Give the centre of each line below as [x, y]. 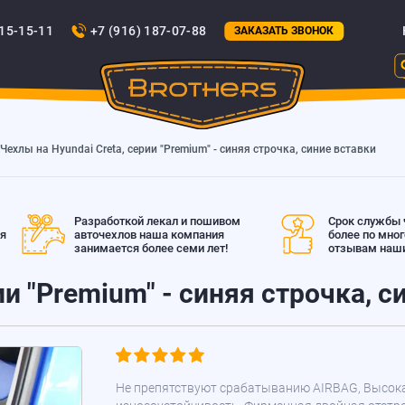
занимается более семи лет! [151, 248]
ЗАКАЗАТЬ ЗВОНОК [284, 31]
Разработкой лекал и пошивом [157, 221]
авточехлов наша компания [149, 234]
